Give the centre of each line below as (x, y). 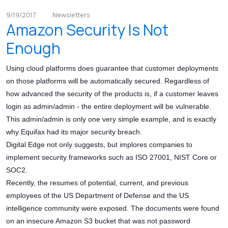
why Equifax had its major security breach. (75, 132)
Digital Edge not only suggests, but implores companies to (99, 145)
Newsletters (71, 15)
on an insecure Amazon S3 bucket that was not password (98, 221)
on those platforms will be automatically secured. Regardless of (108, 81)
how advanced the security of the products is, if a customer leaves (112, 94)
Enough (33, 48)
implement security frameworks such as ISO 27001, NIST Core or (111, 158)
